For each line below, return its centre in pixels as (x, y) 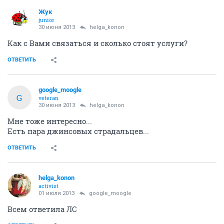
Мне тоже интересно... (50, 121)
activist (48, 186)
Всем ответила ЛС (42, 209)
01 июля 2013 (56, 193)
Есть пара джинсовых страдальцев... (78, 131)
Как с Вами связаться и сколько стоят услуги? (97, 43)
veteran (48, 98)
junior (46, 20)
